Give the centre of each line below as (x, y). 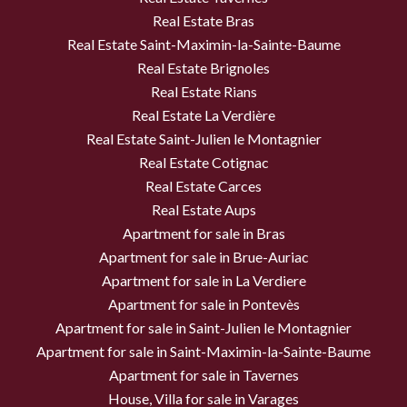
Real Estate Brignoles (203, 68)
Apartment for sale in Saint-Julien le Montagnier (203, 328)
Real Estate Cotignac (203, 163)
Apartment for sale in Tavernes (203, 375)
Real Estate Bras (203, 21)
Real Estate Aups (203, 210)
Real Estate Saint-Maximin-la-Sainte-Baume (203, 45)
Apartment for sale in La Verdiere (203, 281)
